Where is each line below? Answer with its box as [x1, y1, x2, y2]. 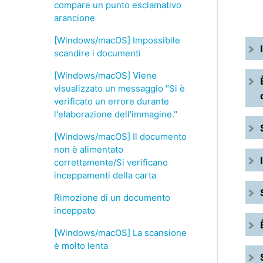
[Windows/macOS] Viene [54, 70, 157, 81]
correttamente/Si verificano [54, 157, 168, 168]
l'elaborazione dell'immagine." [54, 109, 177, 120]
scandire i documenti [54, 48, 141, 59]
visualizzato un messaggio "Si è [54, 83, 185, 94]
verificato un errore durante [54, 96, 169, 107]
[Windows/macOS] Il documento [54, 131, 187, 142]
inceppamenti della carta [54, 170, 156, 181]
